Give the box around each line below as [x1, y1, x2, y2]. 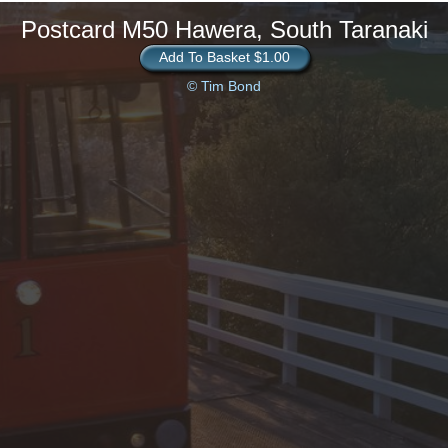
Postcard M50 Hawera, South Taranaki [20, 16, 428, 43]
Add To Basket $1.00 [158, 49, 290, 65]
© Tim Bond [187, 78, 261, 94]
